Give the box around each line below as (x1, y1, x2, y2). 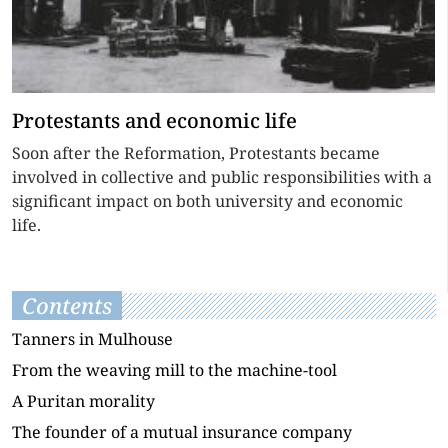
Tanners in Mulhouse (12, 328, 173, 350)
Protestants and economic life (12, 107, 297, 134)
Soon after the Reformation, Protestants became (12, 142, 380, 164)
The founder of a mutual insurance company (12, 421, 352, 443)
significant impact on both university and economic (12, 190, 403, 212)
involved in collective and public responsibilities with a (12, 166, 432, 188)
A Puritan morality (12, 390, 155, 412)
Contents (22, 291, 112, 320)
